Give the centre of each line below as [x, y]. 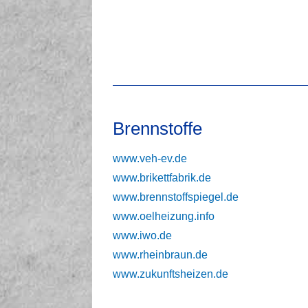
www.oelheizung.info [164, 216]
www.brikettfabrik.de [162, 177]
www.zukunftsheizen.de [171, 274]
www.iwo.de [143, 235]
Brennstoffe [158, 128]
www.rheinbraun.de [161, 254]
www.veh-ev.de [150, 158]
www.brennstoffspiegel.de [176, 197]
